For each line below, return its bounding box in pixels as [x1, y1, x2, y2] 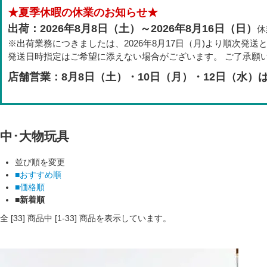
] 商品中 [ [23, 213, 57, 223]
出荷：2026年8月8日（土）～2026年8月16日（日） [8, 22, 257, 35]
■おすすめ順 [15, 169, 61, 179]
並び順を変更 [15, 157, 65, 167]
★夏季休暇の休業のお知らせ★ [8, 6, 158, 18]
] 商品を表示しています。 [74, 213, 171, 223]
